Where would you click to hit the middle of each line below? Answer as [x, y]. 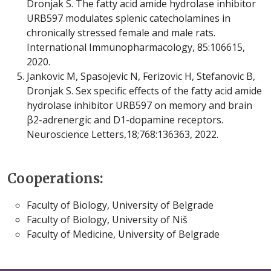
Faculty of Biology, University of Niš [107, 220]
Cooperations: [55, 178]
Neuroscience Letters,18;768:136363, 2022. [122, 134]
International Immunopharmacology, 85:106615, [136, 47]
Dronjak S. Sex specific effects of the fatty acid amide [144, 91]
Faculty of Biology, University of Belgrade [120, 205]
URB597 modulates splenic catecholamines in [129, 18]
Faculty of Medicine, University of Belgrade [123, 234]
